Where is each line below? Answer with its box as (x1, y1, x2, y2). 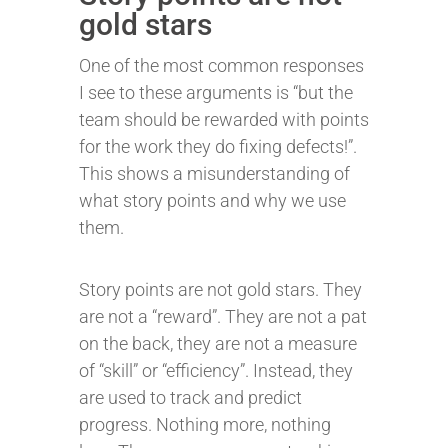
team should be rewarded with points (79, 109, 369, 130)
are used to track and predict (79, 387, 302, 408)
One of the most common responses (79, 55, 364, 76)
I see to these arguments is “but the (79, 82, 353, 103)
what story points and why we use (79, 190, 346, 211)
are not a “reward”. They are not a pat (79, 306, 367, 327)
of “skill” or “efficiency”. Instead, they (79, 360, 353, 381)
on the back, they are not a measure (79, 333, 357, 354)
